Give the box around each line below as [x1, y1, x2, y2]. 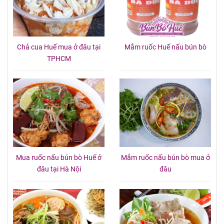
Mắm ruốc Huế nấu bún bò [124, 42, 206, 51]
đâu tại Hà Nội [36, 165, 81, 174]
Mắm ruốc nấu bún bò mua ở [120, 153, 210, 162]
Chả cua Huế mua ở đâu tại [17, 42, 100, 51]
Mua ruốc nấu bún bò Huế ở [16, 153, 101, 162]
